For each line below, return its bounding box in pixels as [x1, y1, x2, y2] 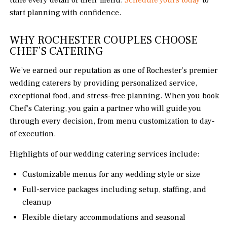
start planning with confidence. [10, 8, 122, 18]
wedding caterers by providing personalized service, [10, 78, 198, 89]
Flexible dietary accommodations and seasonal [22, 212, 186, 223]
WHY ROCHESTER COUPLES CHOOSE [10, 33, 198, 48]
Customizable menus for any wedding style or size [22, 169, 201, 180]
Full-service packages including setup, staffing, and [22, 184, 207, 195]
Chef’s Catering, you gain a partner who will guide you [10, 103, 202, 114]
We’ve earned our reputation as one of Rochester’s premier [10, 65, 218, 76]
